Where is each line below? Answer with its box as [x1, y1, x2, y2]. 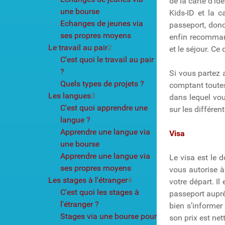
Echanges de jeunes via [60, 18, 143, 28]
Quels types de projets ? [60, 78, 144, 88]
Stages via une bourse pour [60, 211, 157, 221]
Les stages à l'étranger [48, 175, 128, 185]
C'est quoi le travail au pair [60, 54, 154, 64]
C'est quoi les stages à [60, 187, 139, 197]
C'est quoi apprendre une [60, 102, 148, 113]
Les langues [48, 90, 91, 100]
